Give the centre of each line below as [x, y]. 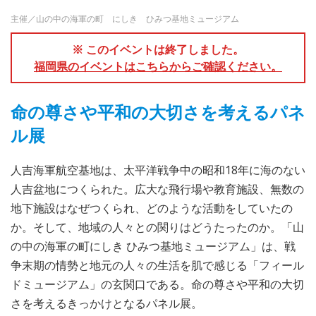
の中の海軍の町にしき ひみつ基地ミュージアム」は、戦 [153, 246]
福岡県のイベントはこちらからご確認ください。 [158, 66]
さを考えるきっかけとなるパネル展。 [107, 303]
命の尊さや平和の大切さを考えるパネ [158, 111]
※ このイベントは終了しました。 [158, 49]
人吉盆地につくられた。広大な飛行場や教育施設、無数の [157, 189]
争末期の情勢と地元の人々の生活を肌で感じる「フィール [157, 265]
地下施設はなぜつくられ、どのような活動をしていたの [152, 208]
